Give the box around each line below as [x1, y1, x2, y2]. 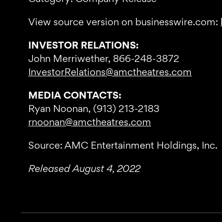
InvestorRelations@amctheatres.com [28, 66, 192, 78]
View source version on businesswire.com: [28, 16, 221, 28]
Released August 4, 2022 [28, 163, 140, 174]
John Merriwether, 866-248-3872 [28, 53, 179, 64]
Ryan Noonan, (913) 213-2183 [28, 103, 160, 114]
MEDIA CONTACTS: [28, 89, 121, 101]
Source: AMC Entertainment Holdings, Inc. [28, 139, 218, 151]
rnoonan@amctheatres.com [28, 116, 151, 128]
